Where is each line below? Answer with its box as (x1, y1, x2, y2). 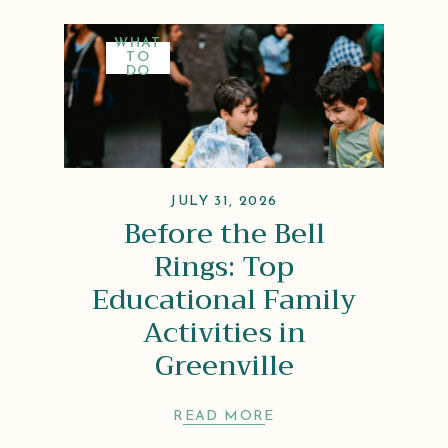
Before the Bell (123, 208, 325, 258)
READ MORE (173, 408, 275, 424)
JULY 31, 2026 (170, 193, 278, 209)
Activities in (142, 307, 306, 357)
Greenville (154, 340, 294, 390)
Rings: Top (154, 241, 294, 291)
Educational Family (92, 274, 356, 324)
